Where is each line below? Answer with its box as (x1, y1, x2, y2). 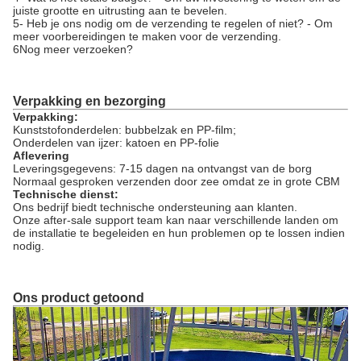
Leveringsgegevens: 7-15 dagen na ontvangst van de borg (13, 162, 312, 175)
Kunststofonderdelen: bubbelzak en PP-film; (13, 123, 236, 136)
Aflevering (13, 149, 69, 162)
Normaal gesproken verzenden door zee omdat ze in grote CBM (13, 175, 340, 188)
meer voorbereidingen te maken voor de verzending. (13, 30, 281, 43)
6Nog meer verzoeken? (13, 43, 133, 56)
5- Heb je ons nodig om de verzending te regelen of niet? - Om (13, 17, 333, 30)
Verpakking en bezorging (13, 94, 166, 108)
